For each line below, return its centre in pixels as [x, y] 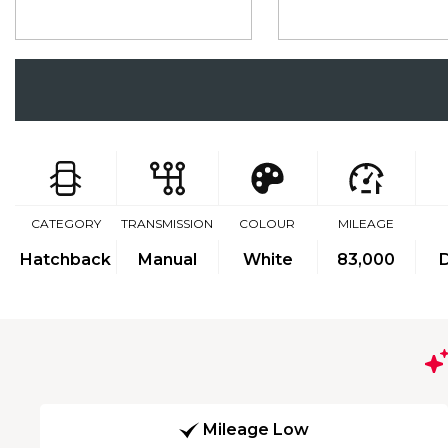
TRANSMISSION [167, 223]
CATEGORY [65, 223]
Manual [167, 259]
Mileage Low [256, 430]
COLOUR [267, 223]
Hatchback [65, 259]
